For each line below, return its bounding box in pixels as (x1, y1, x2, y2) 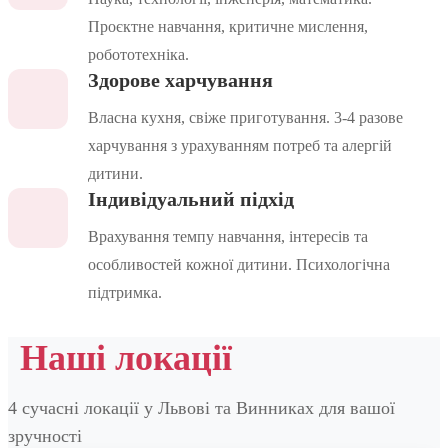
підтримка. (88, 284, 162, 302)
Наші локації (20, 338, 232, 379)
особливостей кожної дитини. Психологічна (88, 256, 390, 274)
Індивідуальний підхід (88, 188, 294, 211)
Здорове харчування (88, 69, 273, 92)
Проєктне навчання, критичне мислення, (88, 18, 368, 36)
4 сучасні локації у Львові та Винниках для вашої (8, 398, 395, 419)
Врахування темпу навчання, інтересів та (88, 228, 368, 246)
